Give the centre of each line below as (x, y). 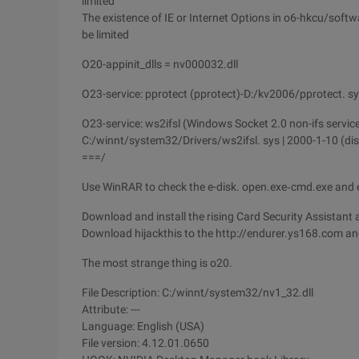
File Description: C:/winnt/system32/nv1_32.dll (198, 292)
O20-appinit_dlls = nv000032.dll (160, 64)
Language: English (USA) (143, 326)
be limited (105, 34)
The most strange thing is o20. (157, 263)
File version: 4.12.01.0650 (145, 343)
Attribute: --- (111, 309)
